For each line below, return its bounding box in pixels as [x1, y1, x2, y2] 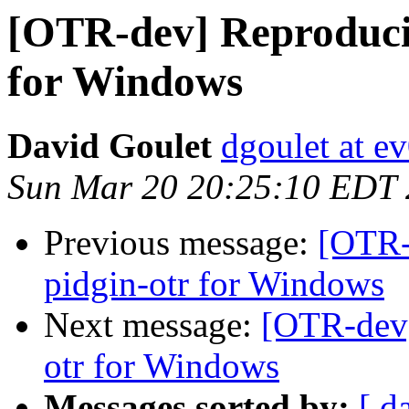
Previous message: [44, 223, 318, 263]
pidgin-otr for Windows [44, 264, 384, 304]
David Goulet [7, 126, 212, 166]
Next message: [44, 305, 261, 345]
